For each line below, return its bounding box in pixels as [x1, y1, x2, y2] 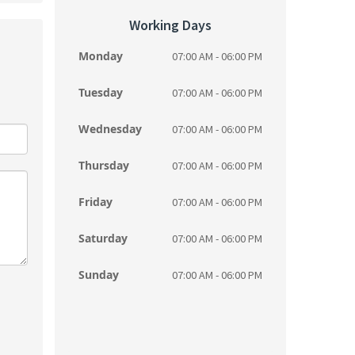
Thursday [78, 158, 129, 173]
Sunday [78, 267, 119, 282]
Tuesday [78, 85, 123, 100]
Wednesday [78, 121, 142, 136]
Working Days [128, 16, 212, 34]
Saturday [78, 231, 128, 246]
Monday [78, 48, 123, 63]
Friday [78, 194, 113, 209]
